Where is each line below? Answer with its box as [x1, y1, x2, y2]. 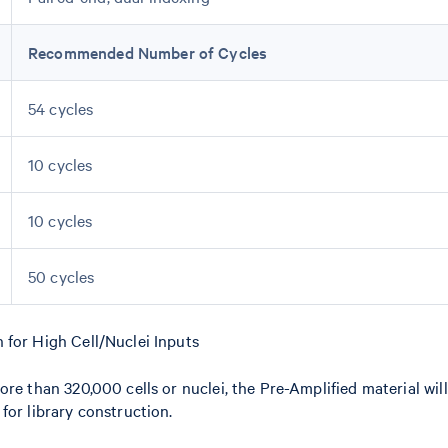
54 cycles [28, 97, 94, 119]
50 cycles [28, 265, 95, 287]
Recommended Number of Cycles [28, 41, 268, 63]
